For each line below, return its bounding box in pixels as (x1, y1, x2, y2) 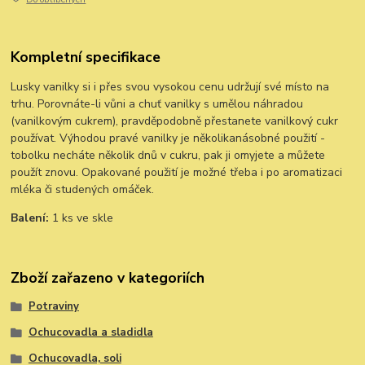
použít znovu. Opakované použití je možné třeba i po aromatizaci (11, 164, 343, 180)
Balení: (11, 209, 50, 226)
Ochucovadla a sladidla (28, 324, 153, 340)
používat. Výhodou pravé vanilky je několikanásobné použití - (11, 130, 326, 146)
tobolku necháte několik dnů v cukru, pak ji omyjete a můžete (11, 147, 326, 163)
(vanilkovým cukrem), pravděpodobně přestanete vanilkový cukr (11, 112, 339, 129)
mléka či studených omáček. (11, 181, 155, 197)
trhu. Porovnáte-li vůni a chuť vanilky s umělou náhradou (11, 95, 304, 112)
